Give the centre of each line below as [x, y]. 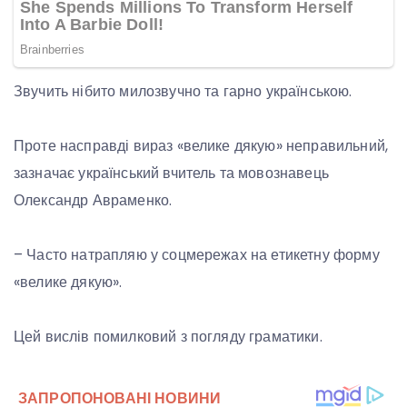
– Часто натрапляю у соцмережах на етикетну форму [197, 255]
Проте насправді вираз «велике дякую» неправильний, [201, 146]
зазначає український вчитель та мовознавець [171, 174]
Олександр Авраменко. [93, 201]
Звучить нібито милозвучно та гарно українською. [183, 92]
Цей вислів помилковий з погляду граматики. [168, 337]
